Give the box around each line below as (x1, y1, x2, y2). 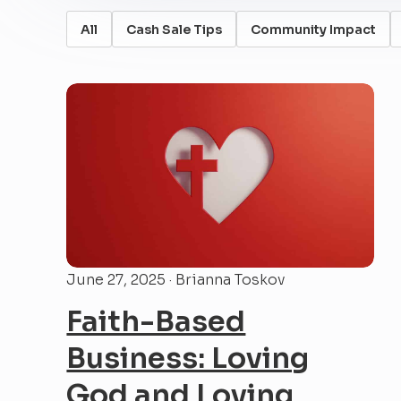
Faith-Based (66, 303, 246, 340)
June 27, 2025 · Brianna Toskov (66, 270, 286, 290)
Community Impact (251, 21, 377, 38)
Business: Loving (66, 340, 310, 377)
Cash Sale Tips (126, 21, 223, 38)
